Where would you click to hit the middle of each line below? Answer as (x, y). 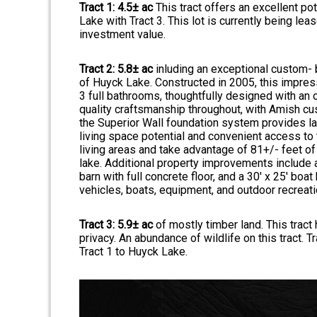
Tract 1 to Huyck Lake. (133, 252)
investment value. (122, 35)
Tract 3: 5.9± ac (117, 225)
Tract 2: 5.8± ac (117, 69)
